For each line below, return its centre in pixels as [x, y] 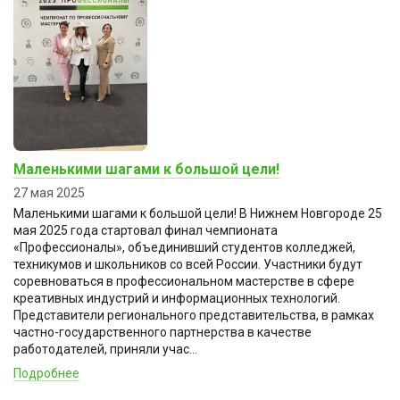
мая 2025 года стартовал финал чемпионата [146, 230]
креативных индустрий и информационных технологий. [177, 298]
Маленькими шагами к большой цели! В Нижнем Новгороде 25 [198, 213]
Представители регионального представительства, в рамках [194, 315]
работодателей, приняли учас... [105, 349]
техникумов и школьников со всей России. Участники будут [188, 264]
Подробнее [46, 373]
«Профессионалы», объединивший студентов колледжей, [184, 247]
